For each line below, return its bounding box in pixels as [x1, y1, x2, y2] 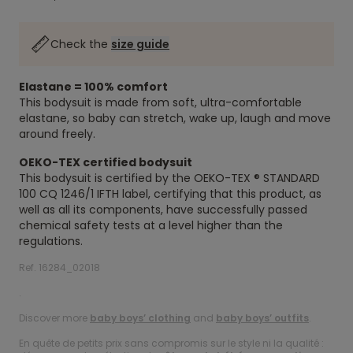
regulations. [19, 233, 83, 249]
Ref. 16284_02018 [19, 261, 100, 274]
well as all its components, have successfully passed [19, 202, 307, 217]
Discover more [19, 311, 90, 325]
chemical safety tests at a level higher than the [19, 217, 283, 233]
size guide [111, 36, 169, 52]
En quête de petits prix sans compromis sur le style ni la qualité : [19, 336, 324, 350]
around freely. [19, 126, 95, 142]
